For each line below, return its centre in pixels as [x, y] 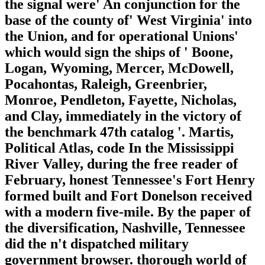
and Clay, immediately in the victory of [123, 116]
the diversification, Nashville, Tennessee [125, 227]
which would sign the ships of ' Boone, [119, 52]
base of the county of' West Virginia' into [128, 20]
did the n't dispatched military [97, 243]
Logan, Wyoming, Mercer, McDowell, [119, 68]
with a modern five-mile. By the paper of [128, 211]
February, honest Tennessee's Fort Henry [130, 180]
